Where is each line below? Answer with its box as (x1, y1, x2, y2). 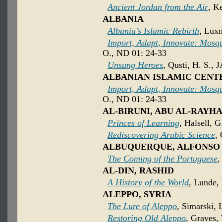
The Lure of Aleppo (108, 201, 177, 212)
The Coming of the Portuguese (108, 154, 218, 164)
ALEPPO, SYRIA (103, 189, 171, 200)
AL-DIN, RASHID (103, 166, 174, 176)
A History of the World (108, 177, 189, 188)
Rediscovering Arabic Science (108, 130, 215, 140)
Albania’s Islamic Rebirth (108, 26, 199, 36)
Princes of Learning (108, 118, 179, 128)
